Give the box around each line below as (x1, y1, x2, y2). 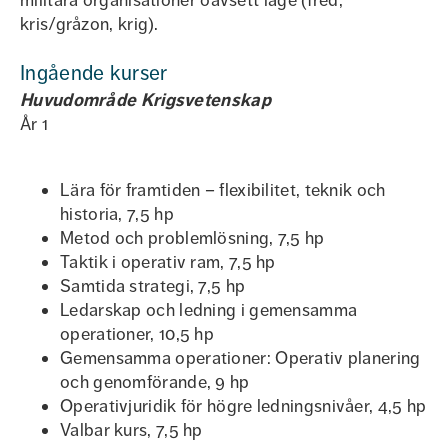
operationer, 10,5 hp (60, 323, 215, 345)
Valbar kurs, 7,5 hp (60, 419, 203, 441)
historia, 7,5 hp (60, 203, 174, 225)
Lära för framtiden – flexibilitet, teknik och (60, 179, 386, 201)
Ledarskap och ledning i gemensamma (60, 299, 358, 321)
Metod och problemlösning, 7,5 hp (60, 227, 325, 249)
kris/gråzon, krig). (20, 13, 159, 35)
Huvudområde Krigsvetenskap (20, 89, 271, 111)
